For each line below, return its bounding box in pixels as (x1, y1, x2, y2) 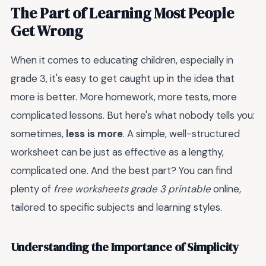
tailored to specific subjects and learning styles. (11, 201, 222, 214)
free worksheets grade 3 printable (53, 182, 211, 196)
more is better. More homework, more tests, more (11, 90, 237, 104)
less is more (66, 127, 123, 141)
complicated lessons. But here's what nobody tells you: (11, 109, 255, 122)
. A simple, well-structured (123, 127, 240, 141)
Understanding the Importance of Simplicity (11, 239, 239, 255)
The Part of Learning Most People (11, 3, 234, 24)
